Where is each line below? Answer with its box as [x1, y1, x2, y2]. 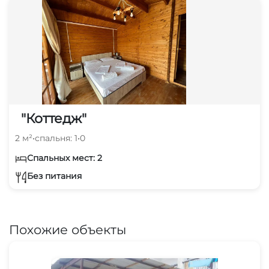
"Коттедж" [21, 110, 86, 127]
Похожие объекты [9, 222, 126, 237]
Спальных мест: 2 [27, 152, 102, 163]
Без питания [27, 171, 82, 182]
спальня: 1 [35, 132, 77, 144]
